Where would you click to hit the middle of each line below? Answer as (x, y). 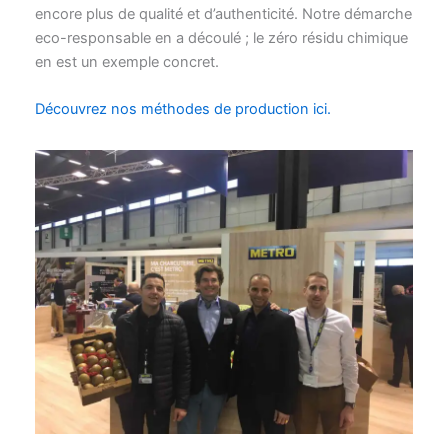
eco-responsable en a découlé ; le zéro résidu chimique (221, 37)
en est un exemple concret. (126, 61)
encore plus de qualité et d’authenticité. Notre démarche (223, 13)
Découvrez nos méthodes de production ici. (182, 109)
